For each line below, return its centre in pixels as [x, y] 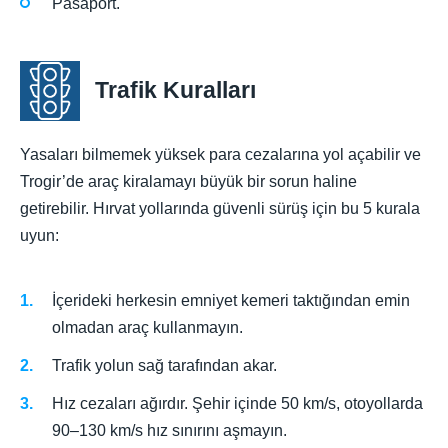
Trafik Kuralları [175, 90]
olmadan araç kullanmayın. [147, 327]
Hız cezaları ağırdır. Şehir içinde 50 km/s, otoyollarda [237, 404]
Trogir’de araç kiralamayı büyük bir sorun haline [188, 181]
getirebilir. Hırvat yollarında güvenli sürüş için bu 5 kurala [220, 208]
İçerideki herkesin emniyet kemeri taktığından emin [231, 300]
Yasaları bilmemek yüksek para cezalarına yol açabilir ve [220, 154]
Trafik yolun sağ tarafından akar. [164, 366]
